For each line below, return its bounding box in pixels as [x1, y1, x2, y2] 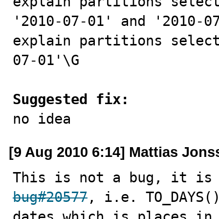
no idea [13, 110, 71, 127]
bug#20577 [13, 189, 88, 205]
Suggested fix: [13, 91, 129, 108]
